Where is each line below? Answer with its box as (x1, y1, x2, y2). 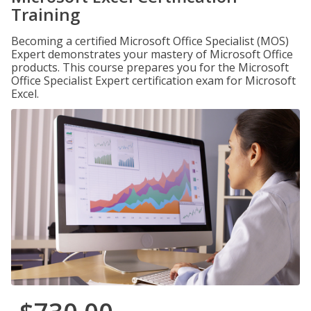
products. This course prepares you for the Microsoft (11, 60, 289, 75)
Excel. (11, 86, 39, 101)
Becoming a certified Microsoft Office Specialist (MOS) (11, 33, 289, 49)
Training (11, 3, 80, 26)
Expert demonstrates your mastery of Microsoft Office (11, 47, 293, 62)
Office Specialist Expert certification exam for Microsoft (11, 73, 296, 88)
